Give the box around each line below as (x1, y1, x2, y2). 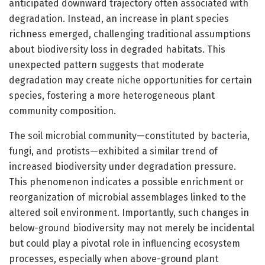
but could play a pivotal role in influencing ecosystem (9, 237, 240, 249)
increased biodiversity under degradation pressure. (9, 160, 236, 172)
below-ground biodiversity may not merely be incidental (9, 222, 254, 234)
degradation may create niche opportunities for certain (9, 74, 252, 86)
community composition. (9, 105, 116, 117)
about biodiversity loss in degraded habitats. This (9, 43, 225, 55)
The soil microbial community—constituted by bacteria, (9, 130, 250, 141)
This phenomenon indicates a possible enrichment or (9, 176, 244, 188)
